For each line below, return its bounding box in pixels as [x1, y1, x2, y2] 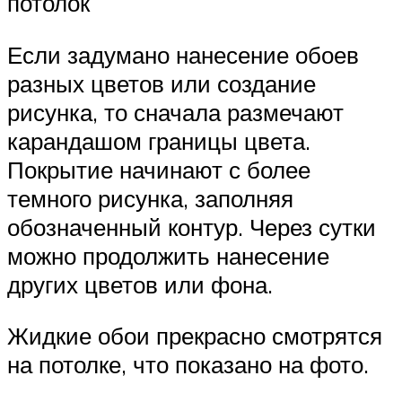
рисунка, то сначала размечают [7, 97, 344, 127]
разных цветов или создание [7, 68, 316, 98]
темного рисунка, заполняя [7, 183, 293, 213]
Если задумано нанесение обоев [7, 39, 359, 69]
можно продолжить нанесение [7, 240, 329, 270]
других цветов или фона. [7, 269, 273, 299]
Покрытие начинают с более [7, 154, 310, 184]
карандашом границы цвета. [7, 126, 310, 155]
